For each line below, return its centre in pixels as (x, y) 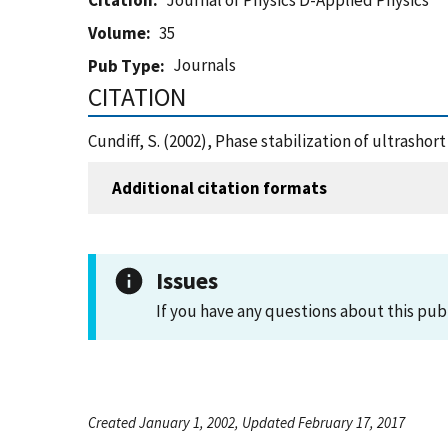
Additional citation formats (219, 187)
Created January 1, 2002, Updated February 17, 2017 (246, 422)
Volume (117, 33)
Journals (205, 65)
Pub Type (124, 66)
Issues (187, 280)
